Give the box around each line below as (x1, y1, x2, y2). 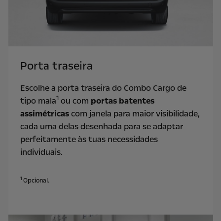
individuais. (20, 147, 63, 158)
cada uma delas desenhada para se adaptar (20, 121, 183, 133)
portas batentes (90, 95, 154, 107)
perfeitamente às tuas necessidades (20, 134, 158, 146)
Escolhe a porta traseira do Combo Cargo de (20, 82, 186, 94)
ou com (58, 95, 91, 107)
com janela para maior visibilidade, (69, 108, 200, 120)
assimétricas (20, 108, 69, 120)
